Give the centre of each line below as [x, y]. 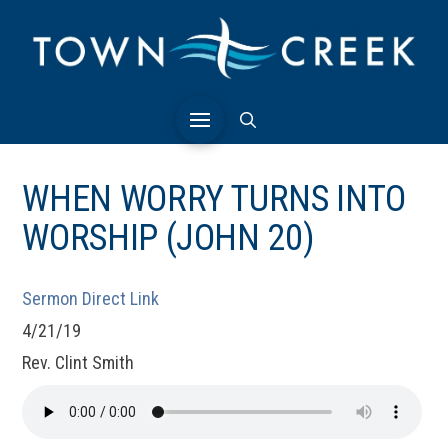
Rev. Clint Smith [78, 362]
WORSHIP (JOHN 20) [168, 238]
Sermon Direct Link [91, 298]
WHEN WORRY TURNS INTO [214, 199]
